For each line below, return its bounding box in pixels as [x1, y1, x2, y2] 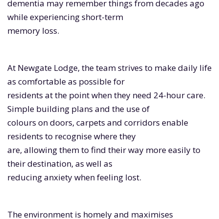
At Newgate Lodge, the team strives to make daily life [7, 62, 212, 74]
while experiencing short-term [7, 11, 123, 23]
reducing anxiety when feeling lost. [7, 172, 141, 183]
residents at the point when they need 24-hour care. [7, 89, 205, 101]
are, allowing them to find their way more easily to [7, 144, 200, 156]
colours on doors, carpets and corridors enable [7, 117, 188, 129]
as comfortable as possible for [7, 76, 125, 88]
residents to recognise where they [7, 131, 136, 142]
